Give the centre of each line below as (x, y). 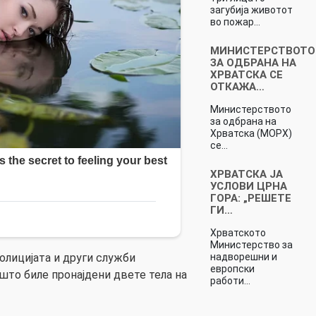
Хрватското (238, 232)
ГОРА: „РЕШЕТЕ (250, 198)
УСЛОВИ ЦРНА (248, 186)
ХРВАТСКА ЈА (246, 174)
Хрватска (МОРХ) (251, 133)
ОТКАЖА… (237, 86)
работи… (230, 280)
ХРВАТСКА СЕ (246, 74)
